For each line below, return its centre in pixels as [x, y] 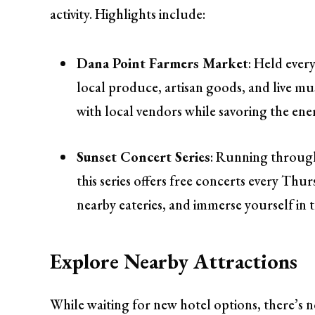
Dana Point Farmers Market [163, 64]
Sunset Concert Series [144, 157]
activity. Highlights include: [128, 14]
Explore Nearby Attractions [174, 261]
